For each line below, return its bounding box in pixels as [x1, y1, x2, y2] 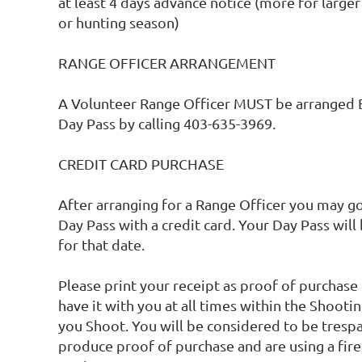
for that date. [58, 236, 148, 254]
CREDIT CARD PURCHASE [58, 155, 224, 173]
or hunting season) [58, 14, 179, 32]
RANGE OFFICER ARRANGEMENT [58, 54, 279, 72]
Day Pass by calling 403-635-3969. [58, 115, 276, 133]
